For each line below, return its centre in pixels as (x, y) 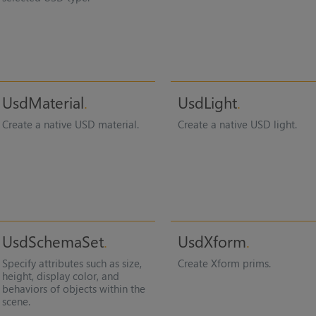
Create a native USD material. (70, 124)
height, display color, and (60, 276)
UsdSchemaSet (53, 242)
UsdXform (212, 242)
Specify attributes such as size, (72, 263)
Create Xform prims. (225, 263)
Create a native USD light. (238, 124)
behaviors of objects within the (73, 289)
